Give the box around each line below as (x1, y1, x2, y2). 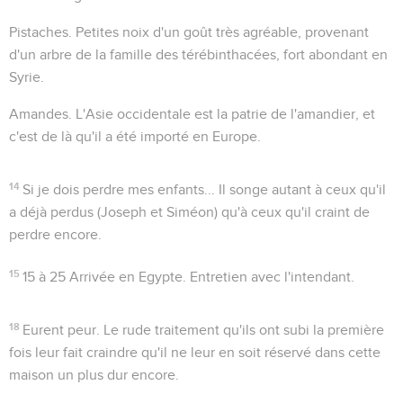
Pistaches (9, 24, 68, 40)
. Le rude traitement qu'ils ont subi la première (96, 322, 385, 337)
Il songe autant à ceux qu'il (215, 182, 387, 197)
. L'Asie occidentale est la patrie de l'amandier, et (68, 106, 375, 121)
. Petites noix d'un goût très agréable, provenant (68, 24, 369, 40)
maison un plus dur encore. (9, 367, 179, 382)
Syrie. (9, 69, 44, 85)
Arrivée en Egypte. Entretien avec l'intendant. (66, 269, 355, 284)
